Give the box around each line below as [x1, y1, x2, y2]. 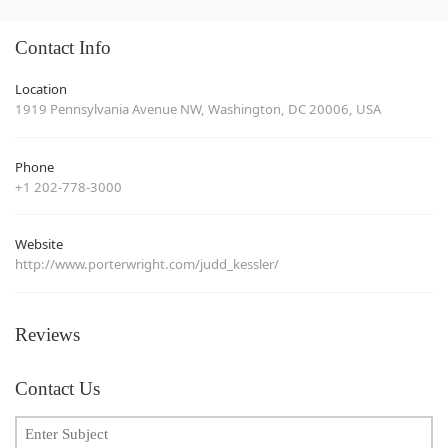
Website [15, 235, 63, 253]
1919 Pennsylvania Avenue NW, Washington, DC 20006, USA [15, 100, 381, 118]
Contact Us [15, 377, 100, 399]
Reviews [15, 323, 80, 345]
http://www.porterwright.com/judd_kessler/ [15, 255, 279, 273]
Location [15, 80, 67, 98]
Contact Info [15, 37, 111, 59]
